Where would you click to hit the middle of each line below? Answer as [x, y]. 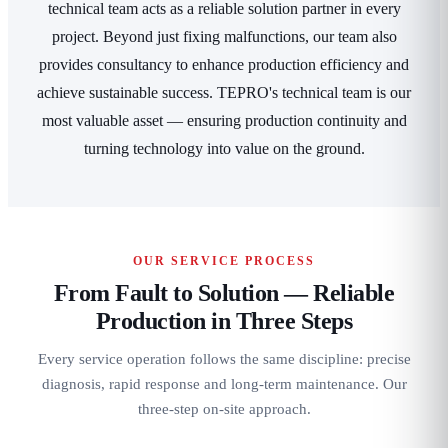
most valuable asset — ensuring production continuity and [224, 120]
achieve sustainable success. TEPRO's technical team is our [224, 92]
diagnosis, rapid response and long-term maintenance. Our [224, 383]
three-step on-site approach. [224, 408]
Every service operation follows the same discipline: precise [224, 358]
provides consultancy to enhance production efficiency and [224, 64]
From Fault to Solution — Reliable [224, 292]
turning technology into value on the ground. [224, 148]
